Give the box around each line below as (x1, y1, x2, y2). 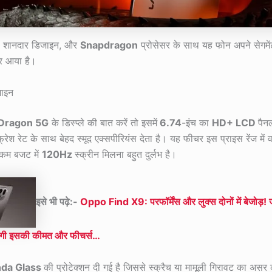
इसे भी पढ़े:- (36, 195, 78, 208)
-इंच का (182, 116, 212, 129)
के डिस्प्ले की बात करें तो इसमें (49, 116, 157, 129)
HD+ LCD (212, 116, 258, 129)
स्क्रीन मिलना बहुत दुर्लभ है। (75, 148, 177, 160)
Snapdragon (80, 39, 138, 52)
